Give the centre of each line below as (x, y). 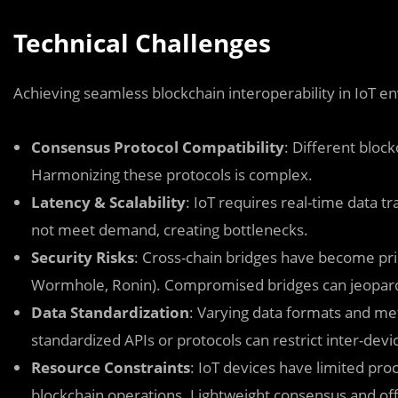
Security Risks (83, 257)
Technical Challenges (142, 43)
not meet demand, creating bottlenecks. (170, 230)
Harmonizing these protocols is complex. (172, 175)
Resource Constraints (111, 367)
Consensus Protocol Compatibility (158, 147)
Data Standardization (110, 312)
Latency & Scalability (108, 202)
